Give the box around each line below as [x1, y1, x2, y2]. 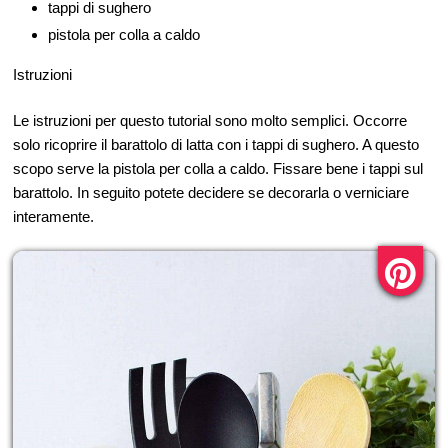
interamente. [13, 207, 94, 225]
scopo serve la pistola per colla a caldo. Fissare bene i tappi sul [13, 159, 423, 177]
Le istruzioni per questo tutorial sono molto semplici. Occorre [13, 111, 407, 129]
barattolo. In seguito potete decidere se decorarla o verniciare [13, 183, 409, 201]
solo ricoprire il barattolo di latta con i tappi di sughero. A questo [13, 135, 419, 153]
